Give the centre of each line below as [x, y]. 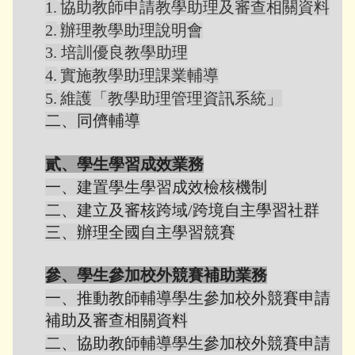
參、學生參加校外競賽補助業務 [156, 275]
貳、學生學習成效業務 [124, 164]
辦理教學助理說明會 [132, 30]
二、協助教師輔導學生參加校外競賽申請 [188, 343]
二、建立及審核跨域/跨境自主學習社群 [182, 210]
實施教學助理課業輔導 [139, 75]
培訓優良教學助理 [124, 52]
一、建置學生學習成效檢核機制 [156, 187]
